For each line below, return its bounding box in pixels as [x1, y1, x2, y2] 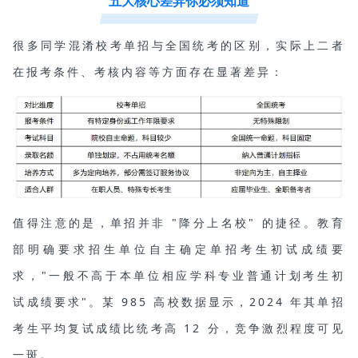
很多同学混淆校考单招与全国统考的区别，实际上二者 [13, 37, 345, 53]
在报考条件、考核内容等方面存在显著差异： [13, 63, 285, 79]
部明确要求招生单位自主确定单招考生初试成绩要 [13, 241, 345, 257]
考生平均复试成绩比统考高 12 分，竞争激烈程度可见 [13, 320, 345, 336]
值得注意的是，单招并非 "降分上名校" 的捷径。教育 [13, 215, 345, 231]
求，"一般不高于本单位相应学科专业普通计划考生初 [13, 268, 345, 284]
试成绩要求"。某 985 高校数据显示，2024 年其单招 [13, 294, 345, 310]
